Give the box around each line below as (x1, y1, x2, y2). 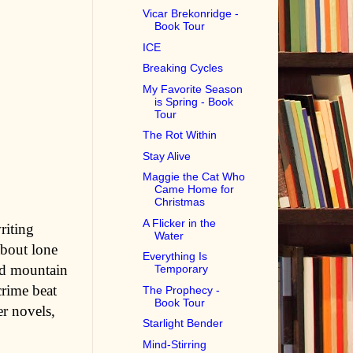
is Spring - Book (154, 95, 234, 108)
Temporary (154, 262, 209, 276)
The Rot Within (143, 128, 217, 142)
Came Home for (154, 183, 235, 196)
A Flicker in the (143, 216, 217, 229)
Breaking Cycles (143, 61, 224, 75)
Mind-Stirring (143, 337, 207, 351)
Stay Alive (143, 149, 191, 162)
